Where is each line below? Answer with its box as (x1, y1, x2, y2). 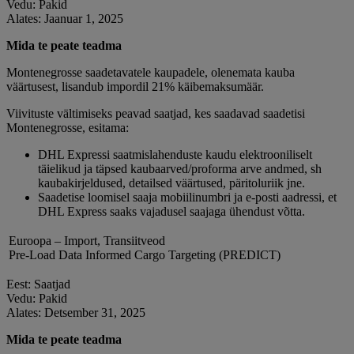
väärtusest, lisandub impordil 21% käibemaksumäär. (6, 80, 264, 94)
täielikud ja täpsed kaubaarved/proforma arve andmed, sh (38, 162, 322, 176)
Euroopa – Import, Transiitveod (9, 234, 165, 248)
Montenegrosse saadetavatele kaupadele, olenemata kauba (6, 66, 295, 80)
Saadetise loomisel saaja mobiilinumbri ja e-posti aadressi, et (38, 190, 337, 205)
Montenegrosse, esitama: (6, 121, 129, 135)
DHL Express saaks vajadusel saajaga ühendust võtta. (38, 205, 305, 219)
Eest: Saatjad (6, 277, 70, 292)
